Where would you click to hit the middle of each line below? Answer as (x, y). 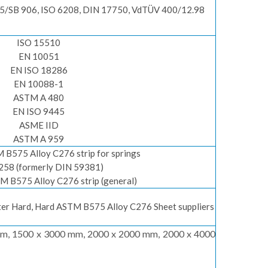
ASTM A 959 (39, 139)
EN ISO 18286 (39, 70)
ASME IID (39, 125)
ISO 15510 (39, 42)
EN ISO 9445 (39, 111)
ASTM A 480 (39, 98)
